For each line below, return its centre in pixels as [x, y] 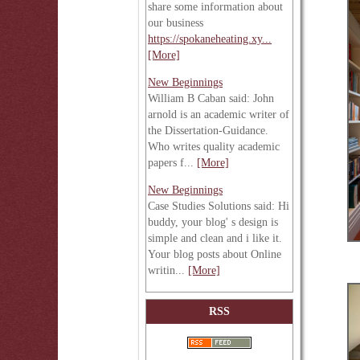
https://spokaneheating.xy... [210, 39]
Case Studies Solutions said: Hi [219, 206]
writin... [168, 270]
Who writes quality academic [214, 147]
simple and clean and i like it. [215, 238]
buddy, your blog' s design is [213, 222]
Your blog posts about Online [215, 254]
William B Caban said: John [211, 98]
